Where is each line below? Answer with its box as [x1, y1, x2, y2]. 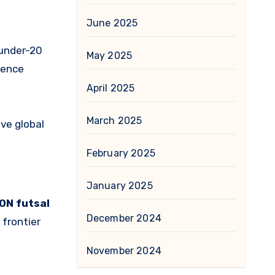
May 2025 [86, 50, 133, 61]
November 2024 [86, 245, 162, 257]
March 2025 [86, 115, 142, 126]
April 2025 [86, 82, 135, 94]
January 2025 [86, 180, 153, 192]
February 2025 [86, 147, 156, 159]
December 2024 [86, 212, 162, 224]
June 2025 [86, 17, 138, 29]
